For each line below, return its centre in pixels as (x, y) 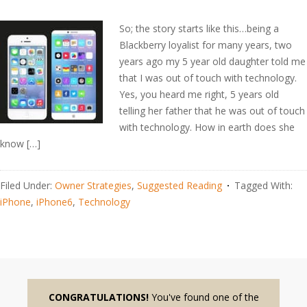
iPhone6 (54, 202)
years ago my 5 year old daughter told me (212, 61)
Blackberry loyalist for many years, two (206, 45)
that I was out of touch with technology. (208, 78)
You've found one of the (204, 297)
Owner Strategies (93, 185)
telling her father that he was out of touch (212, 111)
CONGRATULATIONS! (98, 297)
